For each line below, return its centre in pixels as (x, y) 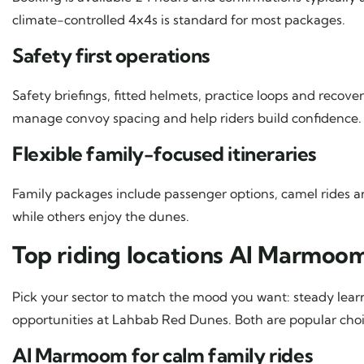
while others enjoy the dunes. (101, 216)
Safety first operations (111, 55)
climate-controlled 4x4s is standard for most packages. (179, 19)
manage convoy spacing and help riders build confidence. (187, 117)
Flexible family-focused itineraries (164, 153)
